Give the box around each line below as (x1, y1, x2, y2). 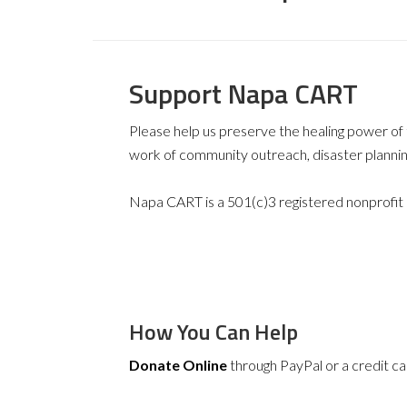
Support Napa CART (129, 73, 358, 114)
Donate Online (129, 356, 227, 373)
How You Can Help (129, 315, 298, 348)
